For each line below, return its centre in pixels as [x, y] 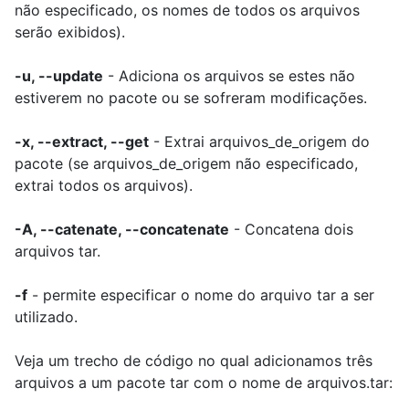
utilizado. [46, 317]
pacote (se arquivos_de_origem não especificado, [186, 163]
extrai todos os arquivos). [104, 185]
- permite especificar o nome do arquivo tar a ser [201, 295]
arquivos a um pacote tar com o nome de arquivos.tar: [204, 383]
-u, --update [59, 76]
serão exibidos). [70, 32]
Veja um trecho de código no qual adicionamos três [194, 361]
